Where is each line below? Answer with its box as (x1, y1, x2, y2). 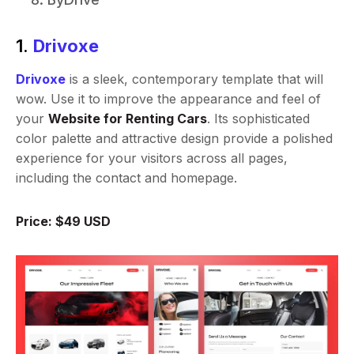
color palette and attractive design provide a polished (16, 130, 333, 147)
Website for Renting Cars (48, 111, 207, 127)
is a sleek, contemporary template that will (66, 71, 323, 88)
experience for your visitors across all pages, (16, 150, 288, 167)
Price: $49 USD (16, 213, 111, 230)
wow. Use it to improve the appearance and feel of (16, 91, 321, 107)
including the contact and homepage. (16, 170, 237, 186)
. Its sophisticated (207, 111, 310, 127)
